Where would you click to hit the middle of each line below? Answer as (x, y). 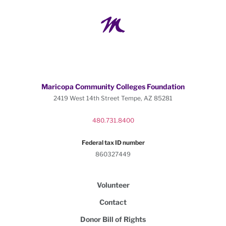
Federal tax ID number (113, 142)
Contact (113, 202)
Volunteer (113, 185)
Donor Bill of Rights (113, 219)
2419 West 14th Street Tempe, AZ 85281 (113, 98)
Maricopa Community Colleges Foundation (113, 86)
